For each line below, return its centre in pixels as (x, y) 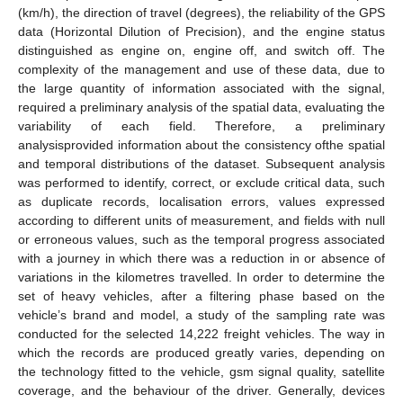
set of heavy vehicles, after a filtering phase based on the (201, 296)
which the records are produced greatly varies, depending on (201, 353)
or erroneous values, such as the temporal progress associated (201, 240)
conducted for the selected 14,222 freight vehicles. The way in (201, 334)
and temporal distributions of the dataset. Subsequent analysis (201, 164)
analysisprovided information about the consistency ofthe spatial (201, 145)
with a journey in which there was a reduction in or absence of (201, 259)
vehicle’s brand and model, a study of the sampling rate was (201, 315)
